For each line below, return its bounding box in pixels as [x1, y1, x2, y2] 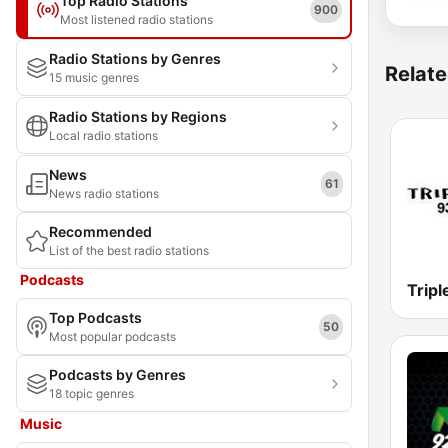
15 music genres [49, 70, 139, 85]
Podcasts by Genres [49, 366, 186, 383]
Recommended [49, 223, 152, 240]
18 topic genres [49, 386, 134, 401]
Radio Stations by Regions [49, 108, 227, 125]
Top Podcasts [49, 309, 142, 326]
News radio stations [49, 186, 159, 201]
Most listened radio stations [60, 12, 213, 27]
